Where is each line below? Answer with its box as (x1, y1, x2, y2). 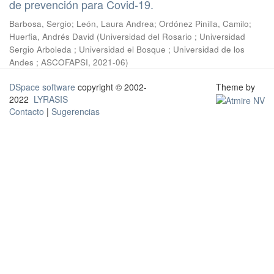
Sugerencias (51, 105, 100, 117)
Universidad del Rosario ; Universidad (100, 31, 245, 42)
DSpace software (9, 81, 75, 93)
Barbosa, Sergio (9, 18, 72, 29)
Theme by (215, 81, 257, 93)
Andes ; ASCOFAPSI (9, 56, 88, 68)
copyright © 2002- (75, 81, 147, 93)
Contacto (9, 105, 44, 117)
